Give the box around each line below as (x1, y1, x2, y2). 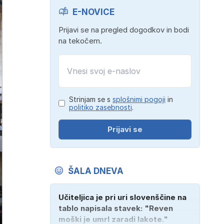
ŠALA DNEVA (68, 165, 123, 176)
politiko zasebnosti (69, 102, 132, 111)
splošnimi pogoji (112, 94, 165, 103)
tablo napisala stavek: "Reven (58, 203, 173, 213)
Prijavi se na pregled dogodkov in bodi (58, 24, 189, 34)
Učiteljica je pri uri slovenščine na (58, 192, 186, 202)
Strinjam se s (69, 94, 112, 103)
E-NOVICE (72, 6, 114, 17)
